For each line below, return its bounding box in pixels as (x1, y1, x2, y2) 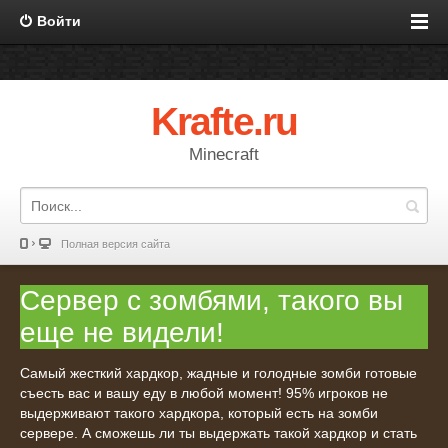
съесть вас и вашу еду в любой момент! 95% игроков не (20, 385, 388, 401)
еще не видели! (20, 317, 224, 348)
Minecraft (189, 145, 259, 164)
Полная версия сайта (61, 238, 170, 250)
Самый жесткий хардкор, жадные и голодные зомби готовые (20, 365, 417, 381)
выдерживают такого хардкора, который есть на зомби (20, 405, 378, 421)
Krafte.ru (151, 100, 297, 143)
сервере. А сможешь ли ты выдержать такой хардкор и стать (20, 425, 417, 441)
